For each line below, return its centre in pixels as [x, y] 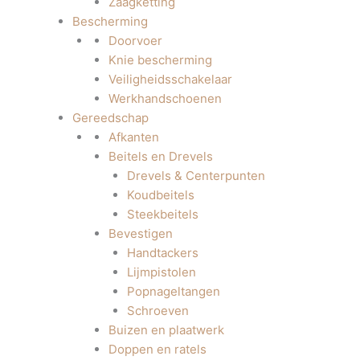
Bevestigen [141, 233]
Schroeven [157, 311]
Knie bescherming [160, 60]
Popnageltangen [173, 291]
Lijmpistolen [161, 272]
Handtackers [162, 253]
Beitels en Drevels [161, 156]
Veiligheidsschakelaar [170, 79]
